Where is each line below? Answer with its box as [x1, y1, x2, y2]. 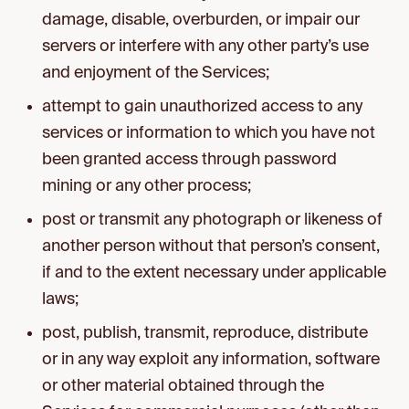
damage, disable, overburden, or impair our [42, 12, 361, 28]
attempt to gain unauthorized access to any [42, 99, 363, 115]
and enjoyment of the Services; [42, 65, 270, 81]
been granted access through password [42, 152, 338, 168]
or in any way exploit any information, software [42, 351, 381, 368]
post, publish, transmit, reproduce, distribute [42, 325, 369, 341]
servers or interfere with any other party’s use [42, 38, 370, 55]
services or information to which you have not [42, 125, 376, 142]
